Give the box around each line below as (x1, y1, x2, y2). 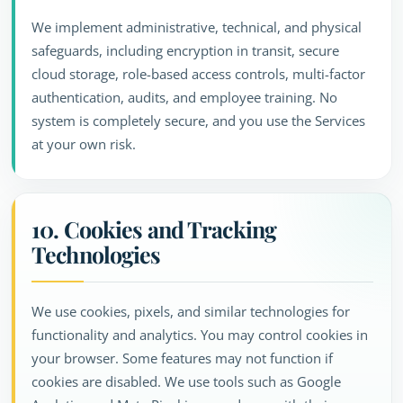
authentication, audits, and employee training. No (31, 88, 337, 106)
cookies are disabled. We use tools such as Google (31, 372, 341, 390)
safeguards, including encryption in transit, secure (31, 41, 339, 59)
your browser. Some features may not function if (31, 349, 333, 367)
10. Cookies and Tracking (31, 214, 276, 244)
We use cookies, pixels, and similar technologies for (31, 302, 350, 320)
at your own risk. (31, 135, 136, 153)
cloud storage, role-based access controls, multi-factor (31, 65, 365, 83)
